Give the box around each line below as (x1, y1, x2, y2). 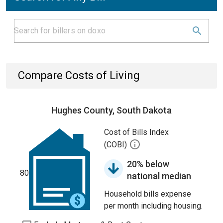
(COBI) (104, 140, 129, 150)
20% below (127, 159, 169, 169)
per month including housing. (104, 201, 203, 211)
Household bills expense (104, 189, 191, 199)
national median (127, 171, 191, 181)
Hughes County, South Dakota (51, 105, 172, 115)
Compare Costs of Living (18, 69, 140, 82)
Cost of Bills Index (104, 127, 169, 137)
